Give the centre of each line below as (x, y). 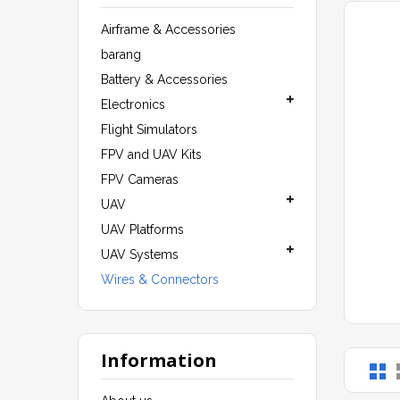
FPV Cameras (140, 180)
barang (121, 55)
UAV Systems (140, 255)
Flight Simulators (149, 130)
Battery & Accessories (164, 80)
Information (159, 361)
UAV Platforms (142, 230)
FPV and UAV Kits (151, 155)
